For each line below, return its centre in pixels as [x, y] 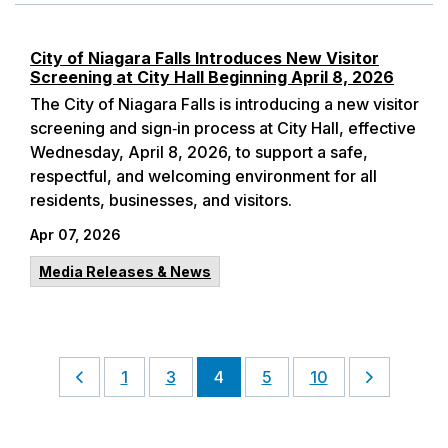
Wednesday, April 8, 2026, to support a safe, [199, 152]
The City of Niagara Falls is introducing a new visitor [224, 104]
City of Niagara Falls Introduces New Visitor [204, 58]
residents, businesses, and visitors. [161, 200]
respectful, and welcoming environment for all [203, 176]
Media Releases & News [125, 271]
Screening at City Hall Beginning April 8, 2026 [212, 77]
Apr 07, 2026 [75, 234]
